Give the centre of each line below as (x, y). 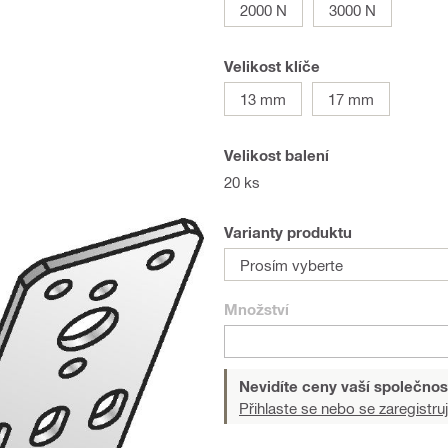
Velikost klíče (272, 66)
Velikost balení (276, 155)
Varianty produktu (288, 232)
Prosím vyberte (291, 264)
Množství (256, 309)
